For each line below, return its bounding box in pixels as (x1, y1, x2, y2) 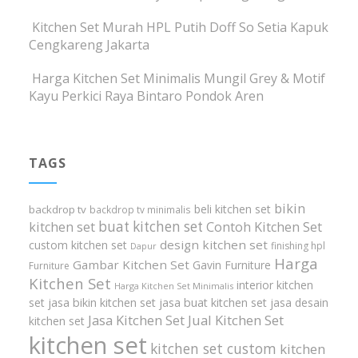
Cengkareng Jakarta (29, 36, 150, 54)
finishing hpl (271, 239, 326, 253)
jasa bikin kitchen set (48, 295, 157, 311)
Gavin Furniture (193, 257, 272, 273)
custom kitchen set (29, 237, 128, 253)
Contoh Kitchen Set (206, 218, 323, 237)
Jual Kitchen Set (188, 311, 284, 330)
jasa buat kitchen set (159, 295, 268, 311)
